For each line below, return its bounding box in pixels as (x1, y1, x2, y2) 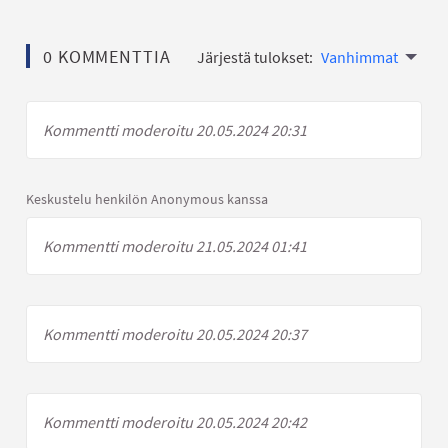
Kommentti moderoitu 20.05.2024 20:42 (43, 411, 307, 432)
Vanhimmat (321, 46, 398, 67)
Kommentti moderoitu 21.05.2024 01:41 (43, 235, 307, 256)
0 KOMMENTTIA (42, 44, 171, 68)
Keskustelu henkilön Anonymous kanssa (26, 189, 268, 208)
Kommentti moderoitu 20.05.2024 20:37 (43, 323, 307, 344)
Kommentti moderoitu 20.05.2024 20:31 (43, 119, 307, 140)
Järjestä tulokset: (197, 46, 313, 67)
